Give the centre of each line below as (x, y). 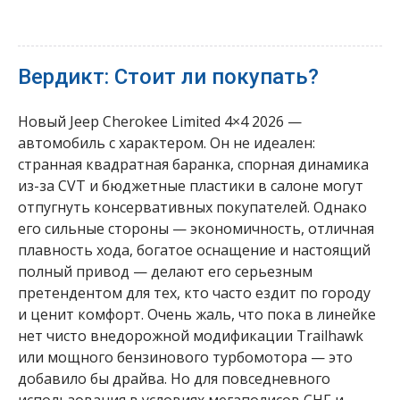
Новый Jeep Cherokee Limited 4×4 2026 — (160, 121)
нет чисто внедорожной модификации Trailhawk (191, 335)
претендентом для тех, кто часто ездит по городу (194, 292)
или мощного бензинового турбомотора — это (185, 357)
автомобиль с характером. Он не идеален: (167, 142)
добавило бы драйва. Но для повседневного (174, 378)
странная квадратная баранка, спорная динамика (193, 164)
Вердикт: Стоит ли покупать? (168, 76)
